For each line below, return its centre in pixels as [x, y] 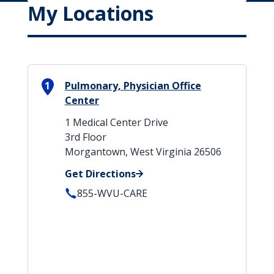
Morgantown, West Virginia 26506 [143, 152]
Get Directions [100, 174]
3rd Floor [85, 137]
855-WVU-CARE [112, 193]
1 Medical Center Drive [116, 122]
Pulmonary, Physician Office [133, 86]
